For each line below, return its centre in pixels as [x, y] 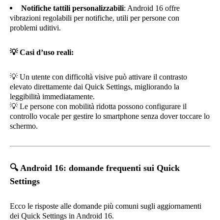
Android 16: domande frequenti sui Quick [99, 168]
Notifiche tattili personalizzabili [72, 8]
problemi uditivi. [35, 28]
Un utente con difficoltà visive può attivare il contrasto [102, 77]
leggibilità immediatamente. [52, 96]
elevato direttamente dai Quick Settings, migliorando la [95, 87]
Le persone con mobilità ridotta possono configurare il [102, 106]
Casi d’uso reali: [46, 52]
